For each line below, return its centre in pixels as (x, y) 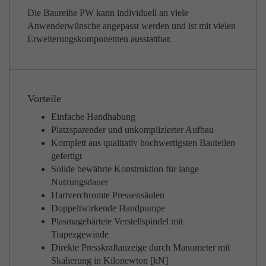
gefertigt (66, 156)
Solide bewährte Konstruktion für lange (125, 169)
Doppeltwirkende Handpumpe (108, 208)
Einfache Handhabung (93, 117)
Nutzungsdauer (80, 182)
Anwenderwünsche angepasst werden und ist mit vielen (132, 26)
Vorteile (44, 99)
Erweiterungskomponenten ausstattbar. (99, 39)
